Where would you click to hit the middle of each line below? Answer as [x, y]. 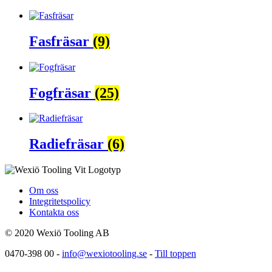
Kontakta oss [54, 212]
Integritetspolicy [60, 202]
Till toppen [175, 254]
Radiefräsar [68, 144]
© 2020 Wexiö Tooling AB [57, 233]
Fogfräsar [62, 93]
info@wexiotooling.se [104, 254]
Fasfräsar [61, 41]
